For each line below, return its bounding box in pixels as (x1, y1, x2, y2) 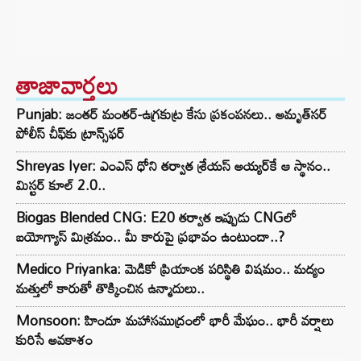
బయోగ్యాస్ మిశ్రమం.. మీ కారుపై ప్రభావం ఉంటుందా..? (16, 223, 284, 250)
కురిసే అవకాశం (16, 326, 93, 353)
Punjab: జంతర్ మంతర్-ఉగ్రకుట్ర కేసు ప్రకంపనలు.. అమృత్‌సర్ (16, 101, 327, 127)
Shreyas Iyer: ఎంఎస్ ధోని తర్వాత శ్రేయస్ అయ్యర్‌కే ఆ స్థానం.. (16, 152, 330, 179)
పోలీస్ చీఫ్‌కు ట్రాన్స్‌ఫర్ (16, 120, 125, 147)
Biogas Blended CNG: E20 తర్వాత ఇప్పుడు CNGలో (16, 204, 297, 230)
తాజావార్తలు (16, 61, 118, 109)
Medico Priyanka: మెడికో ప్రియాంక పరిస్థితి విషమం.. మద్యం (16, 255, 325, 282)
